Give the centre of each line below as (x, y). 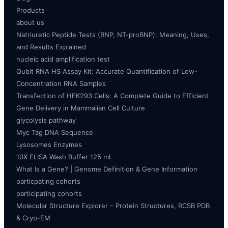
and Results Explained (51, 47)
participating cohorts (49, 194)
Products (31, 10)
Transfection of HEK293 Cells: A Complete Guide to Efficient (112, 96)
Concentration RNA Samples (61, 84)
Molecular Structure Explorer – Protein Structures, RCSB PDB (113, 206)
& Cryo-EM (33, 218)
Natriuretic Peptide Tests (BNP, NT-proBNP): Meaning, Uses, (113, 35)
